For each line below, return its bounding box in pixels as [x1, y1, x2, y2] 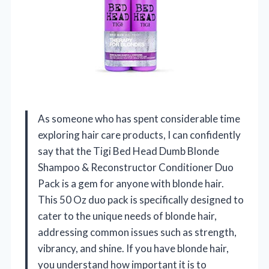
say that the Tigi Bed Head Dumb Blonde [38, 145, 219, 158]
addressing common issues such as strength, [38, 226, 237, 239]
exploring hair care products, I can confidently [38, 128, 241, 142]
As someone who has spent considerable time [38, 112, 240, 125]
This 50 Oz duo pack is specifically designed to [38, 193, 244, 207]
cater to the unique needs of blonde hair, [38, 210, 217, 223]
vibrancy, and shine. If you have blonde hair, [38, 242, 229, 255]
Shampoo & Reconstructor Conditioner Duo [38, 161, 234, 174]
